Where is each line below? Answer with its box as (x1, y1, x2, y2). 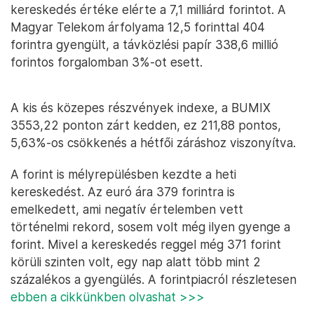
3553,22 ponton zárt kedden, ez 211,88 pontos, (11, 117, 281, 132)
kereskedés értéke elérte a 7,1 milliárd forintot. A (11, 1, 286, 17)
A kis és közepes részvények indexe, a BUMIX (11, 100, 271, 115)
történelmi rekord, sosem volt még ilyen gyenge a (11, 219, 290, 234)
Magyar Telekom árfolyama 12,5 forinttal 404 (11, 19, 265, 34)
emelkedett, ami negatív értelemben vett (11, 201, 243, 217)
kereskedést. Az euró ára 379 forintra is (11, 184, 235, 199)
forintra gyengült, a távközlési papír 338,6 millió (11, 36, 278, 52)
